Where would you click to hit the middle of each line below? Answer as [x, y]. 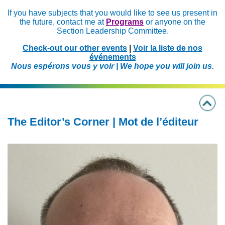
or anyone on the [175, 22]
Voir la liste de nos [168, 48]
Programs [125, 22]
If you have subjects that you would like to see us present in [113, 13]
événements [113, 57]
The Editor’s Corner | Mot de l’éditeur [103, 122]
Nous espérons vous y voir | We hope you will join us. [113, 66]
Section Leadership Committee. [113, 31]
